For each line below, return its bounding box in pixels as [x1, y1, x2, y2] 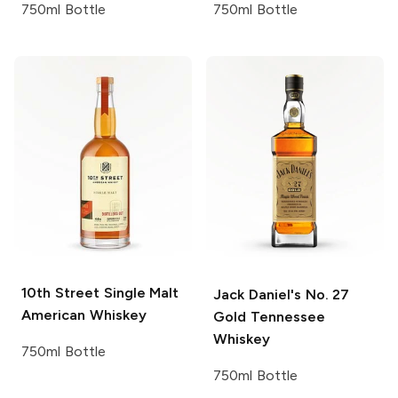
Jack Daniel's [213, 285, 301, 303]
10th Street [21, 284, 99, 302]
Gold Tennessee [213, 307, 325, 325]
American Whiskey [21, 306, 147, 324]
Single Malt [99, 284, 179, 302]
